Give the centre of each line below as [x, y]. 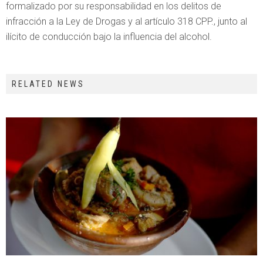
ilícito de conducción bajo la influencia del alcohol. [109, 37]
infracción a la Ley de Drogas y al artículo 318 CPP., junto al [127, 21]
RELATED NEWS [48, 84]
